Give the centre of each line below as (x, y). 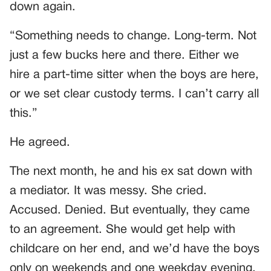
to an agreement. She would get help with (122, 230)
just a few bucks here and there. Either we (124, 55)
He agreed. (40, 142)
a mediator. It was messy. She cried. (108, 191)
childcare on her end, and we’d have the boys (135, 249)
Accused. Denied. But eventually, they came (130, 210)
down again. (43, 7)
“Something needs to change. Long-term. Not (133, 36)
